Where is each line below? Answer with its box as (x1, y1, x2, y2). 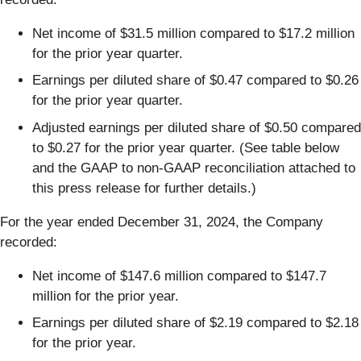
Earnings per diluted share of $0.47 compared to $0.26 (32, 73, 359, 89)
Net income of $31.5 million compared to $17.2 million (32, 25, 355, 41)
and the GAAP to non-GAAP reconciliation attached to (32, 160, 355, 176)
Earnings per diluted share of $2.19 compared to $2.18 (32, 315, 359, 331)
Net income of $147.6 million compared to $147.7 (32, 268, 326, 284)
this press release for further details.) (32, 180, 256, 196)
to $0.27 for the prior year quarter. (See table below (32, 139, 339, 156)
